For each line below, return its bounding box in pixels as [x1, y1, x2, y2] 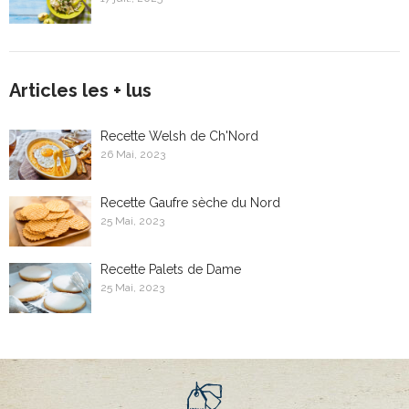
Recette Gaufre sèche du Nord [100, 194, 280, 210]
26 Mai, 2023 [100, 147, 165, 161]
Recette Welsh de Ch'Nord [100, 128, 258, 143]
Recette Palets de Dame [100, 261, 241, 277]
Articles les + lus [9, 79, 152, 101]
